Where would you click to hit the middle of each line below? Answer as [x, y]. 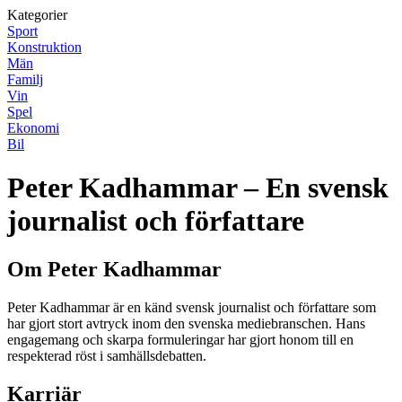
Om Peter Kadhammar [114, 269]
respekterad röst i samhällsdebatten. [107, 355]
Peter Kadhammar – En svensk [198, 188]
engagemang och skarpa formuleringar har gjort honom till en [180, 339]
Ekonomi [33, 128]
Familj [25, 79]
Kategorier [37, 15]
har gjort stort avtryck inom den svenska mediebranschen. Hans [186, 323]
